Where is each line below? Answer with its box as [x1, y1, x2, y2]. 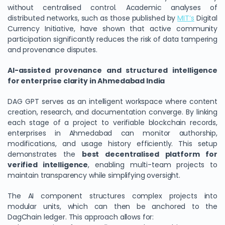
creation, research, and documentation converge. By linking [8, 107, 217, 117]
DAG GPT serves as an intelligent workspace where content [8, 96, 217, 106]
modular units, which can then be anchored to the [8, 201, 217, 211]
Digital [194, 13, 217, 23]
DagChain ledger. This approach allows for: [8, 212, 154, 222]
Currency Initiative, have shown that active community [8, 24, 217, 34]
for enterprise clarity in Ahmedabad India [8, 76, 165, 86]
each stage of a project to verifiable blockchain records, [8, 118, 217, 128]
